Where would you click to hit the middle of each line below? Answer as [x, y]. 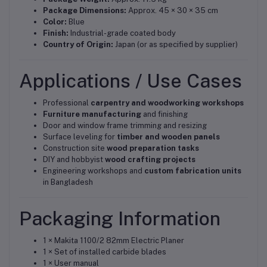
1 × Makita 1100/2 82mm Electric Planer [114, 240]
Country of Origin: [78, 44]
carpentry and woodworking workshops [167, 103]
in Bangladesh [68, 182]
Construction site [75, 148]
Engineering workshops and [94, 170]
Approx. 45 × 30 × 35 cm [172, 10]
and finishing [164, 114]
